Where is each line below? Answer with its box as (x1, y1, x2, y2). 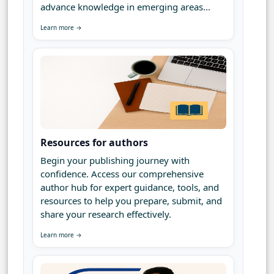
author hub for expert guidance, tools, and (40, 181, 219, 194)
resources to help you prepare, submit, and (40, 194, 222, 207)
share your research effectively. (40, 208, 171, 221)
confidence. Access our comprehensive (40, 168, 204, 180)
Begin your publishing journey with (40, 154, 190, 167)
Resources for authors (40, 136, 148, 150)
